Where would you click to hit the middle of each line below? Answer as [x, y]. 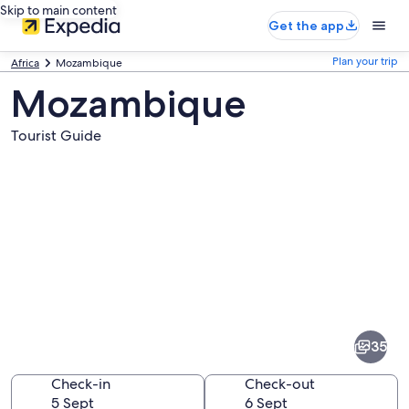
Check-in [81, 383]
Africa [25, 63]
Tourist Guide [56, 136]
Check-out [280, 383]
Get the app [306, 26]
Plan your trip [365, 61]
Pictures [52, 277]
